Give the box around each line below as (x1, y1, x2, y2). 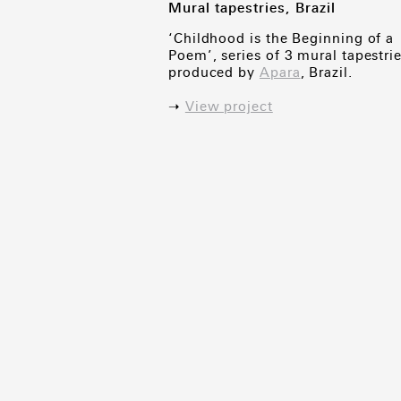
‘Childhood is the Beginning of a (168, 30, 395, 47)
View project (184, 98, 273, 115)
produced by (168, 64, 260, 81)
